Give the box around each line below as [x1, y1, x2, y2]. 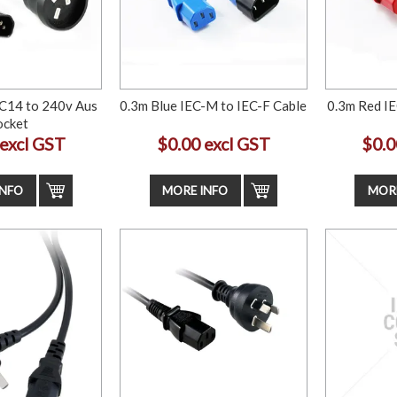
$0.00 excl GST [156, 133, 270, 154]
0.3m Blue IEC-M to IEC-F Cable [120, 97, 307, 113]
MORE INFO [162, 183, 229, 198]
